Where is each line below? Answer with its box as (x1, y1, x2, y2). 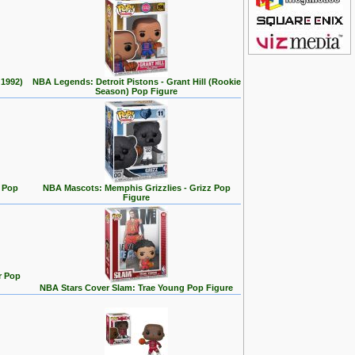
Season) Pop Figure (95, 86, 177, 96)
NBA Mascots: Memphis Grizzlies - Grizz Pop (42, 183, 231, 193)
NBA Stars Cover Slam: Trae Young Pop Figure (40, 283, 233, 292)
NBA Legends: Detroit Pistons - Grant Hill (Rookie (32, 77, 241, 86)
